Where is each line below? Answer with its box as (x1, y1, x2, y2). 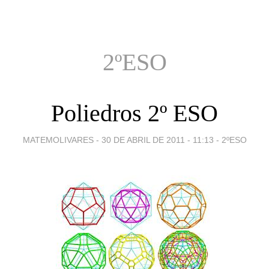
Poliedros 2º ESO (51, 99, 218, 127)
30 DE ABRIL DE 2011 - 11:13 (101, 134, 214, 145)
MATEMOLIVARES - (22, 134, 101, 145)
